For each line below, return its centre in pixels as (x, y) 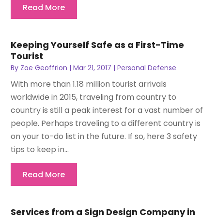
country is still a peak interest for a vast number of (107, 110)
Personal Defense (147, 68)
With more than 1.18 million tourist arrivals (89, 84)
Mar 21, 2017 (93, 68)
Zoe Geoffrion (44, 68)
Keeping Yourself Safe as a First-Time (98, 45)
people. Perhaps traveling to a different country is (106, 124)
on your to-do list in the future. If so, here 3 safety (104, 137)
